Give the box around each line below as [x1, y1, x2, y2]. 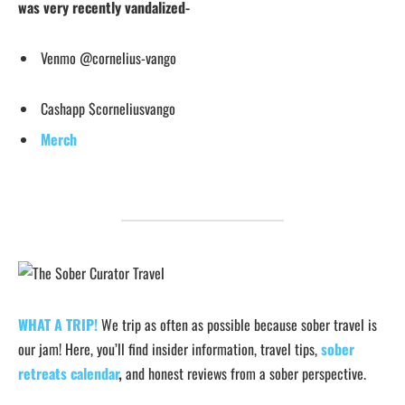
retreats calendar [18, 363, 118, 385]
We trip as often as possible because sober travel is [98, 314, 377, 336]
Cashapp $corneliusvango [41, 97, 183, 119]
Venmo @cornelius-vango [41, 47, 184, 70]
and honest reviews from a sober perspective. [122, 363, 366, 385]
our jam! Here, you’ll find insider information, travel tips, [18, 338, 321, 361]
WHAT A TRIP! [18, 314, 98, 336]
